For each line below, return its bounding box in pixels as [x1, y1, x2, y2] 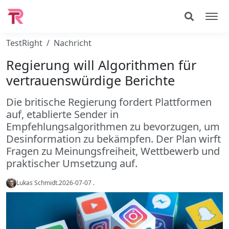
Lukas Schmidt [16, 178, 57, 187]
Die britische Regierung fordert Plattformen [6, 95, 212, 109]
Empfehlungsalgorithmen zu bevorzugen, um [6, 120, 220, 133]
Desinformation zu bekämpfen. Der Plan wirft [6, 132, 221, 146]
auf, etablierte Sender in [6, 107, 119, 121]
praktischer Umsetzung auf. [6, 156, 138, 170]
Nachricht [54, 37, 91, 49]
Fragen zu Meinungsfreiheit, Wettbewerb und [6, 144, 220, 158]
